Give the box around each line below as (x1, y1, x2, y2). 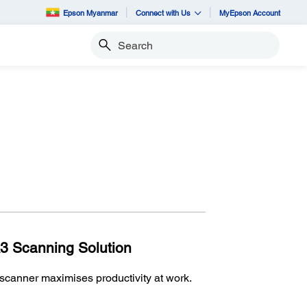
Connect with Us (136, 8, 191, 17)
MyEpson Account (219, 8, 280, 17)
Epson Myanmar (63, 8, 118, 17)
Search (89, 45, 121, 57)
